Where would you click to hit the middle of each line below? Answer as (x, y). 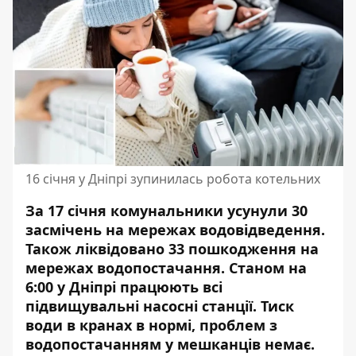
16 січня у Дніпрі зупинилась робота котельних (173, 179)
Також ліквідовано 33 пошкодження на (172, 249)
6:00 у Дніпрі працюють (114, 287)
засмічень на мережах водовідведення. (175, 230)
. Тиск (273, 306)
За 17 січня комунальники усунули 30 (166, 211)
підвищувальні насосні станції (139, 306)
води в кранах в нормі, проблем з (151, 325)
